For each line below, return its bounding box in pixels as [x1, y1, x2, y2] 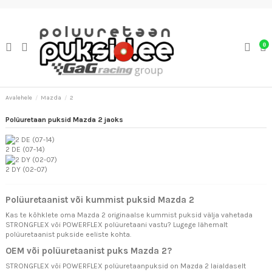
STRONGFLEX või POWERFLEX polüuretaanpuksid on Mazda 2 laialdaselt [5, 261, 246, 270]
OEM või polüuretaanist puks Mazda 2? [5, 245, 172, 256]
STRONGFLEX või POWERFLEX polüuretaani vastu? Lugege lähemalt [5, 220, 228, 229]
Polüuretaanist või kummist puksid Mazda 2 [5, 194, 194, 206]
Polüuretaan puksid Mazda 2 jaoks [5, 115, 123, 124]
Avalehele [5, 93, 32, 101]
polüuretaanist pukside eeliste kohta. [5, 230, 131, 239]
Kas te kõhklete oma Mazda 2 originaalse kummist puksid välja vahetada [5, 211, 253, 220]
